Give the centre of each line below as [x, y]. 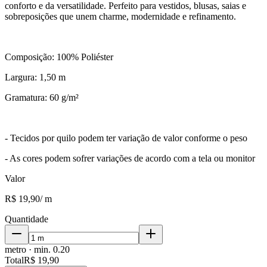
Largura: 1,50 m [35, 77]
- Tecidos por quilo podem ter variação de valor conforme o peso [126, 138]
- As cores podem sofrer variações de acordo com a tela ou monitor [130, 158]
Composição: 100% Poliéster [59, 57]
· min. [40, 249]
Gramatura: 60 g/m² [42, 97]
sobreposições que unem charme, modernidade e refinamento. [120, 16]
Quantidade [27, 219]
